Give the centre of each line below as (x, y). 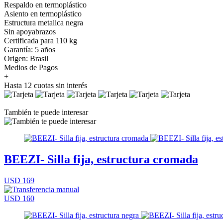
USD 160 (19, 198)
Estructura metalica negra (44, 22)
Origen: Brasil (26, 58)
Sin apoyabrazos (30, 31)
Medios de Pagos (31, 67)
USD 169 (19, 180)
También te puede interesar (46, 112)
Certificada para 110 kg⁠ (41, 40)
